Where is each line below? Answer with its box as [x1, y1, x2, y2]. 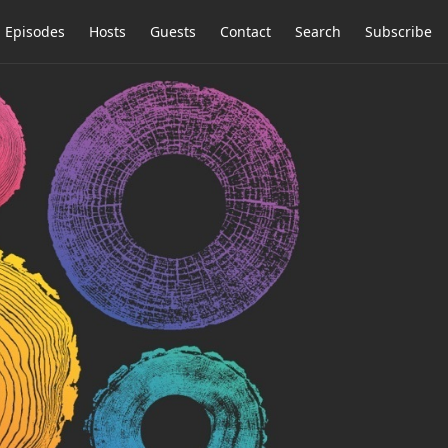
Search [295, 22, 341, 41]
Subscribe [365, 22, 432, 41]
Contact [220, 22, 271, 41]
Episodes [5, 22, 65, 41]
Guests [150, 22, 196, 41]
